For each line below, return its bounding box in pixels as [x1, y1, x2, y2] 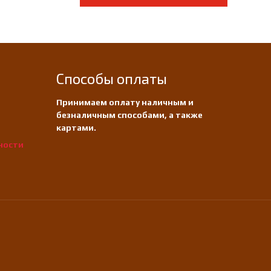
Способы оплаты [56, 70, 167, 87]
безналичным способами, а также [56, 110, 203, 120]
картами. [56, 123, 96, 132]
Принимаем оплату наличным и [56, 97, 194, 107]
